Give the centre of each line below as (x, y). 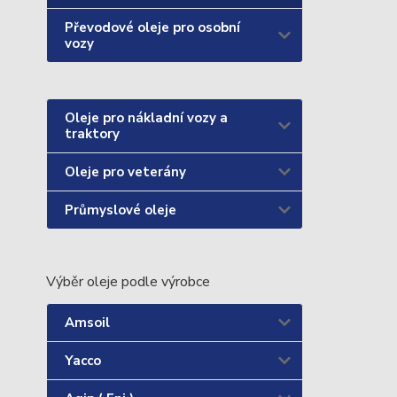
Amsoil (87, 323)
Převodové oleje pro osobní (152, 27)
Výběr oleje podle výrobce (128, 282)
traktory (92, 134)
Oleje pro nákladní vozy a (146, 118)
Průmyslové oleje (121, 210)
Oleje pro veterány (125, 172)
